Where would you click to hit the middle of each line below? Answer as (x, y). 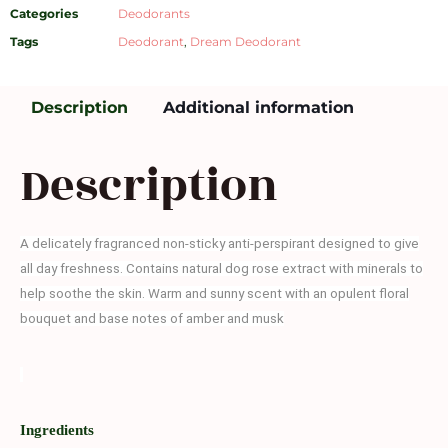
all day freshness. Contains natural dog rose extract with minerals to (221, 268)
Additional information (258, 108)
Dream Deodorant (245, 42)
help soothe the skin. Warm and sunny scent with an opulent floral (214, 293)
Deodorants (154, 14)
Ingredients (57, 429)
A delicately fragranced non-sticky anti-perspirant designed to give (219, 243)
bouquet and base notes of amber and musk (152, 318)
